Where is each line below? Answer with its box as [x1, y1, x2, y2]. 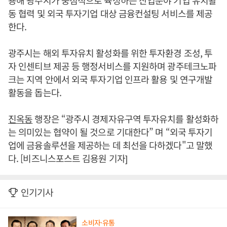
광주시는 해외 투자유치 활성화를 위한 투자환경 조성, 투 [8, 46, 213, 60]
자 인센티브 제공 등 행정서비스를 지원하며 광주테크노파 [8, 59, 217, 73]
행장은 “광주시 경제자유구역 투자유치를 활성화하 [32, 112, 219, 126]
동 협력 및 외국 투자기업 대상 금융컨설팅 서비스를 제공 [8, 7, 213, 20]
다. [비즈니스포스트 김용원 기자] [8, 152, 127, 165]
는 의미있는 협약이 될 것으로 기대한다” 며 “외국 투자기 [8, 125, 213, 139]
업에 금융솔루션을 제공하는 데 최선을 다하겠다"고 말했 [8, 138, 213, 152]
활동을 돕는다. [8, 86, 61, 99]
